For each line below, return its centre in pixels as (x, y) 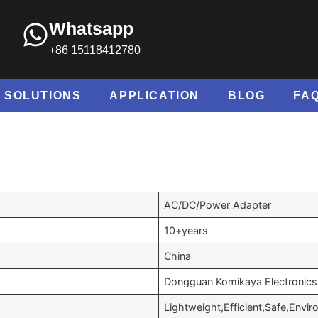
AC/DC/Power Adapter (218, 205)
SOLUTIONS (43, 95)
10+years (186, 230)
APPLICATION (155, 95)
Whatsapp (91, 28)
